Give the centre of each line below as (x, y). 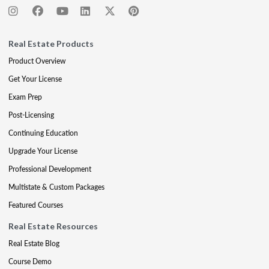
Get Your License (35, 79)
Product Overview (37, 61)
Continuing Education (43, 133)
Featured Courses (36, 205)
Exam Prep (25, 97)
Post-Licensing (31, 115)
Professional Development (50, 169)
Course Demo (30, 261)
